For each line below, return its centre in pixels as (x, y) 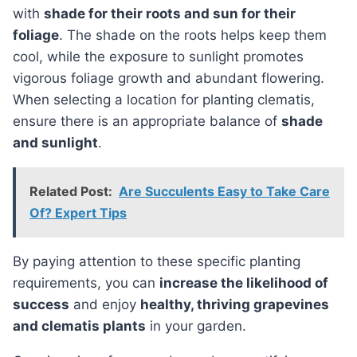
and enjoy (105, 305)
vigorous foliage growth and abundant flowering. (169, 78)
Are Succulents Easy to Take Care (224, 192)
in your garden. (196, 326)
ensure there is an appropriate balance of (147, 122)
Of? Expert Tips (78, 213)
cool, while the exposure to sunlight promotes (158, 57)
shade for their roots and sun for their (170, 14)
